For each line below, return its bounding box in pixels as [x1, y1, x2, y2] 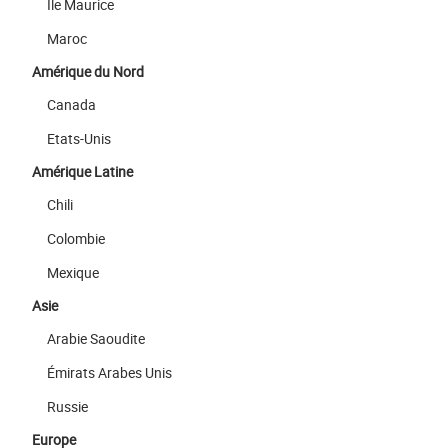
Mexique [47, 263, 99, 283]
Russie [47, 397, 88, 417]
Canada [47, 95, 96, 115]
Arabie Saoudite [47, 329, 145, 349]
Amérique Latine [32, 162, 133, 182]
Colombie [47, 229, 105, 249]
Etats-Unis [47, 129, 111, 149]
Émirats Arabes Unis [47, 363, 172, 383]
